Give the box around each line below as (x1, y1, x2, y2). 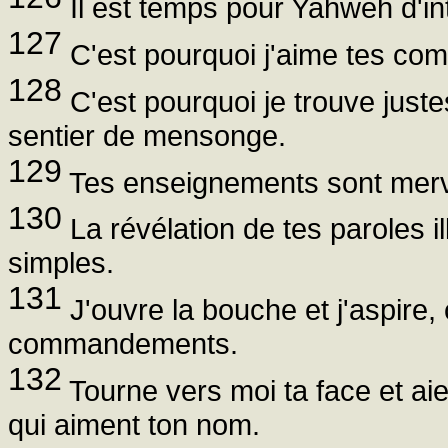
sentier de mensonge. (8, 118, 286, 152)
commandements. (8, 327, 238, 361)
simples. (8, 246, 114, 280)
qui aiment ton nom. (8, 407, 260, 441)
